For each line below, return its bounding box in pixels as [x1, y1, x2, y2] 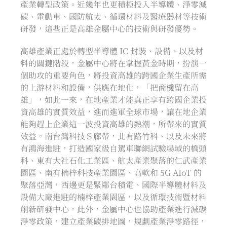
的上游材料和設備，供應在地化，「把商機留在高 [20, 81, 199, 93]
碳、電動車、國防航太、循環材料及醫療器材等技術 [20, 10, 207, 22]
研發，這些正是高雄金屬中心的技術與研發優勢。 [20, 22, 199, 34]
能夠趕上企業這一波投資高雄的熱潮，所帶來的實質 [20, 118, 207, 130]
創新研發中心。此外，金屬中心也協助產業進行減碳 [20, 203, 207, 215]
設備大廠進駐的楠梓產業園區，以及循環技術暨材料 [20, 191, 207, 203]
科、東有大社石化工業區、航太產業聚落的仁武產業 [20, 154, 207, 166]
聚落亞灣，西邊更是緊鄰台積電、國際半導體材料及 [20, 178, 207, 191]
